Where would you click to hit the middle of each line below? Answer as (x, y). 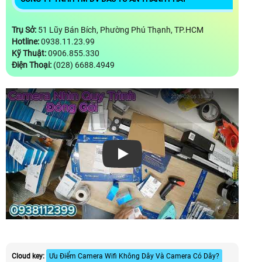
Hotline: (25, 42)
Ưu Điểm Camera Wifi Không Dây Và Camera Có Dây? (134, 256)
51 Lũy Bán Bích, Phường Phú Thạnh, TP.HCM (120, 30)
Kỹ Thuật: (29, 54)
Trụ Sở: (24, 30)
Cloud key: (28, 256)
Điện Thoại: (32, 65)
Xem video (141, 160)
